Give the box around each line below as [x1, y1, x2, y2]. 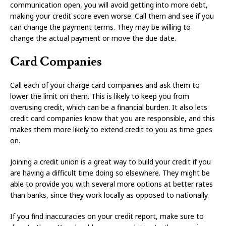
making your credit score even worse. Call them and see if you [10, 11, 214, 21]
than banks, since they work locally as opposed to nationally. [10, 190, 209, 200]
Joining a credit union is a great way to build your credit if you [10, 157, 211, 167]
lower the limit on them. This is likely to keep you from [10, 91, 189, 101]
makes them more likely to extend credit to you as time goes [10, 125, 212, 135]
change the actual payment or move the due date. [10, 33, 176, 43]
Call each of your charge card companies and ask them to [10, 80, 200, 90]
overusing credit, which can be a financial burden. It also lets [10, 102, 207, 112]
